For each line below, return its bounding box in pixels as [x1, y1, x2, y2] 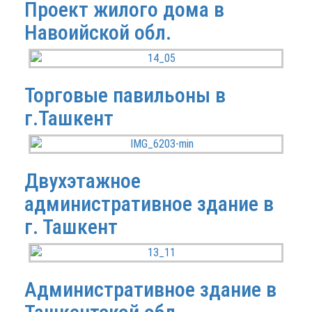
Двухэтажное [24, 169, 141, 193]
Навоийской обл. [24, 20, 171, 45]
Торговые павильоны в [24, 83, 226, 107]
